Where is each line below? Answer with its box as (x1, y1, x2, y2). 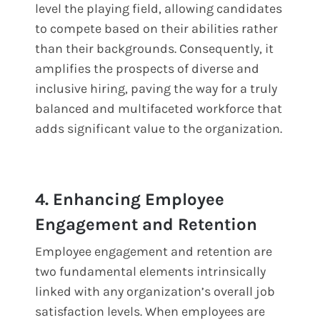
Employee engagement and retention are (35, 243, 273, 259)
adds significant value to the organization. (35, 120, 283, 136)
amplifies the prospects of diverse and (35, 60, 260, 76)
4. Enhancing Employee (35, 189, 225, 209)
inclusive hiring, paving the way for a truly (35, 80, 278, 96)
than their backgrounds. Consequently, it (35, 40, 274, 56)
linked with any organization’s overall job (35, 283, 276, 299)
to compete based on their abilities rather (35, 20, 279, 36)
